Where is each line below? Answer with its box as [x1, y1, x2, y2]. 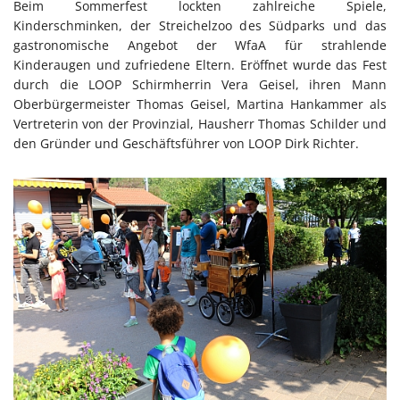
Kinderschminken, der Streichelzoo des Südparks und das [13, 17, 387, 35]
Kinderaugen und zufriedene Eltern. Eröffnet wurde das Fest [13, 56, 387, 74]
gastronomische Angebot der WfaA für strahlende [13, 37, 387, 54]
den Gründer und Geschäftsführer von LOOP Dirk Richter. [13, 135, 359, 153]
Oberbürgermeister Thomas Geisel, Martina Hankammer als [13, 96, 387, 113]
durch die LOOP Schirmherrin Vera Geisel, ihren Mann [13, 76, 387, 94]
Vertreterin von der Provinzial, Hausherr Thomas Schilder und [13, 115, 387, 133]
